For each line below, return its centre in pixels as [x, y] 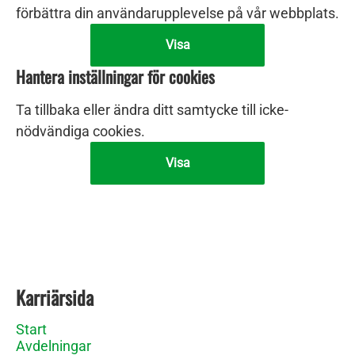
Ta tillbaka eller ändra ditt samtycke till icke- [152, 110]
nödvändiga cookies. [80, 131]
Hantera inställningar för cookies [115, 76]
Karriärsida [55, 297]
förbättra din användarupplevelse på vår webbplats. [177, 13]
